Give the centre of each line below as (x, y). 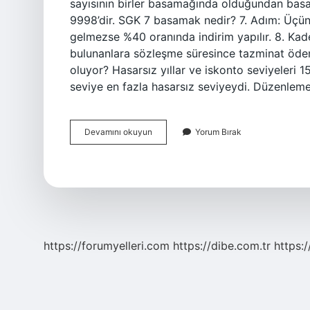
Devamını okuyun (118, 132)
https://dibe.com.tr (222, 246)
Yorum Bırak (218, 132)
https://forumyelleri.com (107, 246)
